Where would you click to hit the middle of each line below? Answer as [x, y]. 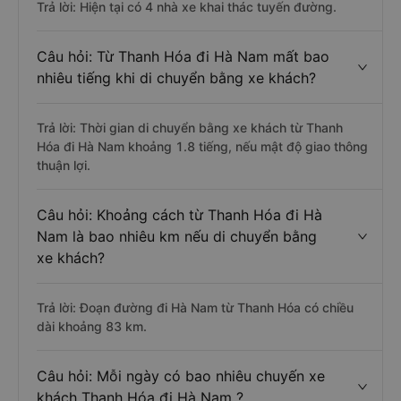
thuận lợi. [64, 165]
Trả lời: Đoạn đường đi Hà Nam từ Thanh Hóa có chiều [195, 307]
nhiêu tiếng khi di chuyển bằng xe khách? [176, 78]
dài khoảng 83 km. [92, 326]
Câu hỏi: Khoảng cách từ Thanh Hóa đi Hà [179, 215]
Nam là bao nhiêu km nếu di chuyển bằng [177, 236]
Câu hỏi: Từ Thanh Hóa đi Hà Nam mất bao [183, 56]
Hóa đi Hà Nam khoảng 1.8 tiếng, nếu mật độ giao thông [202, 146]
